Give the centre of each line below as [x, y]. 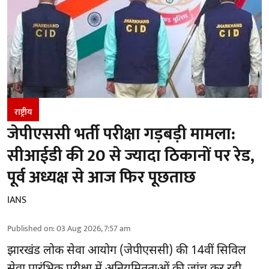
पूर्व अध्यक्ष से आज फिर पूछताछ [101, 177]
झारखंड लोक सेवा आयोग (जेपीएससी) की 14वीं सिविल [127, 251]
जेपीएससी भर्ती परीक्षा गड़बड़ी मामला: [121, 134]
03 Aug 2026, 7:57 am [94, 228]
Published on [30, 228]
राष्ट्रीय [23, 112]
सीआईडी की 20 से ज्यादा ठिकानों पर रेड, [131, 156]
